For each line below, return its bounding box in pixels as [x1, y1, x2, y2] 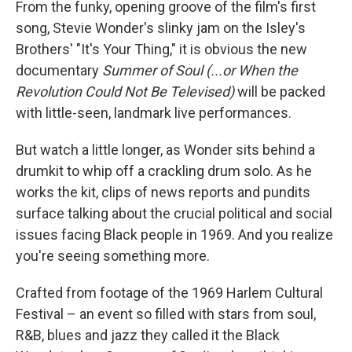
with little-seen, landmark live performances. [16, 104, 291, 122]
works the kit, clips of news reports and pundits [16, 184, 310, 201]
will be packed [234, 83, 325, 101]
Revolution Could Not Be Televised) [16, 83, 234, 101]
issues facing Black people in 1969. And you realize [16, 226, 333, 244]
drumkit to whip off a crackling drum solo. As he [16, 163, 312, 180]
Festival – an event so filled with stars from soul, [16, 306, 316, 323]
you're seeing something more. [16, 247, 210, 265]
